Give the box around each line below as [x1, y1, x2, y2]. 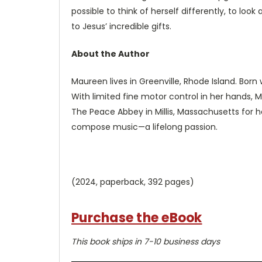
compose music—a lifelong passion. [71, 120, 218, 133]
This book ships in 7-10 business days [71, 235, 220, 247]
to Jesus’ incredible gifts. [71, 20, 171, 32]
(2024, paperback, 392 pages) [71, 175, 194, 188]
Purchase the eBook [71, 208, 202, 227]
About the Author [71, 47, 150, 60]
